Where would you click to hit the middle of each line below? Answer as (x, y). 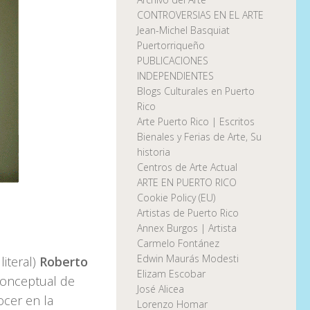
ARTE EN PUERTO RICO (187, 183)
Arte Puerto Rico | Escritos (196, 122)
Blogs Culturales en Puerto (196, 91)
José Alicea (161, 289)
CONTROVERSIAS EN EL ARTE (200, 15)
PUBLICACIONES (173, 61)
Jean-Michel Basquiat (183, 30)
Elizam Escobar (171, 274)
